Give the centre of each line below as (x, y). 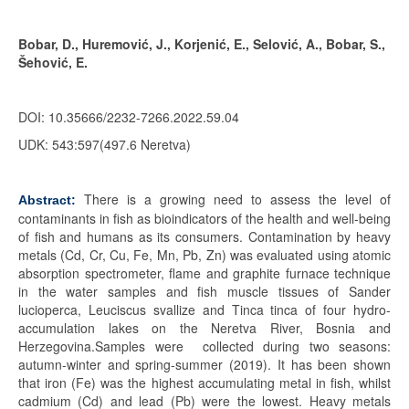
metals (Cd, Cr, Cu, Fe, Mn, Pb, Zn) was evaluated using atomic (204, 255)
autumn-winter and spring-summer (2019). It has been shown (204, 364)
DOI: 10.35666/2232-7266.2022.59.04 (129, 117)
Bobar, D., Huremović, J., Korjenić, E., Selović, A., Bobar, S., (202, 44)
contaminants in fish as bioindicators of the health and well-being (204, 218)
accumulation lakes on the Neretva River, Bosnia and (204, 328)
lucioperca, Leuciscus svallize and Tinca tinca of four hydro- (204, 309)
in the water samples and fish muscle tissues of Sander (204, 291)
